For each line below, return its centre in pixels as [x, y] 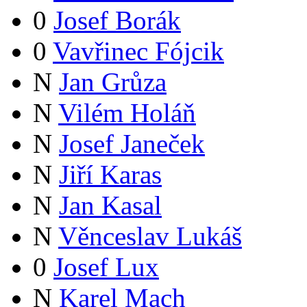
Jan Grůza [113, 82]
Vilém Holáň [127, 113]
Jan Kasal [110, 206]
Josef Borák [117, 21]
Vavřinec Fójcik [138, 51]
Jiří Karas [110, 175]
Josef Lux [106, 267]
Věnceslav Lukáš [150, 236]
